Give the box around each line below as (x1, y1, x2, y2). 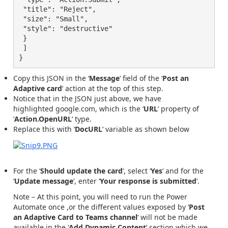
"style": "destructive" (19, 24, 112, 33)
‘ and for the (162, 166, 204, 176)
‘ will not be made (137, 212, 197, 222)
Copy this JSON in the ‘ (13, 73, 89, 83)
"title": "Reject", (19, 5, 96, 13)
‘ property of (158, 104, 199, 114)
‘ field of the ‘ (120, 73, 162, 83)
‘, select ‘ (123, 166, 151, 176)
